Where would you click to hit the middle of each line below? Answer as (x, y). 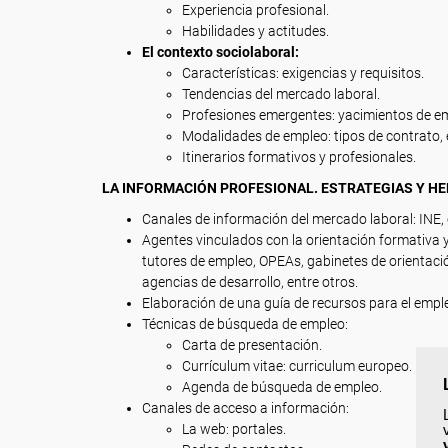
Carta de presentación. (252, 345)
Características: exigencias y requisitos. (303, 73)
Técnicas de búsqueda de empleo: (245, 324)
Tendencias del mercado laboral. (281, 94)
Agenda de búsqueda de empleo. (282, 387)
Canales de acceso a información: (245, 408)
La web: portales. (234, 429)
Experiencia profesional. (255, 10)
